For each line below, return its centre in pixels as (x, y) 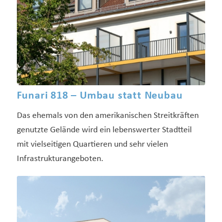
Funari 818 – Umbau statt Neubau (100, 96)
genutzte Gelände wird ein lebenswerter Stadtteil (104, 130)
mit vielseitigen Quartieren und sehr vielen (92, 145)
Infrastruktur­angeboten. (60, 159)
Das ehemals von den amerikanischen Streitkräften (108, 116)
